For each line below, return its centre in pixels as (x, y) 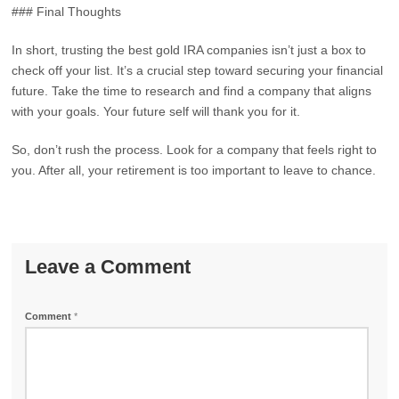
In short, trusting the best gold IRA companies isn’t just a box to (189, 50)
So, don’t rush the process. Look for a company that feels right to (195, 150)
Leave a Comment (108, 267)
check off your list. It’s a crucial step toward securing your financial (198, 70)
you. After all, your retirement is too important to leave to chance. (194, 170)
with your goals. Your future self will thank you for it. (156, 111)
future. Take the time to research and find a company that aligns (192, 91)
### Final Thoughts (67, 12)
